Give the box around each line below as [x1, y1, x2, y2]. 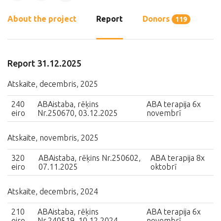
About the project [7, 14, 76, 23]
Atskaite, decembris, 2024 [7, 187, 98, 196]
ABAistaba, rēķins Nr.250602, [38, 153, 141, 162]
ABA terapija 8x [150, 153, 205, 162]
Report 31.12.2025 [7, 58, 81, 68]
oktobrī [150, 162, 177, 171]
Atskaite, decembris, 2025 [7, 79, 98, 88]
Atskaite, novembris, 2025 [7, 133, 99, 142]
